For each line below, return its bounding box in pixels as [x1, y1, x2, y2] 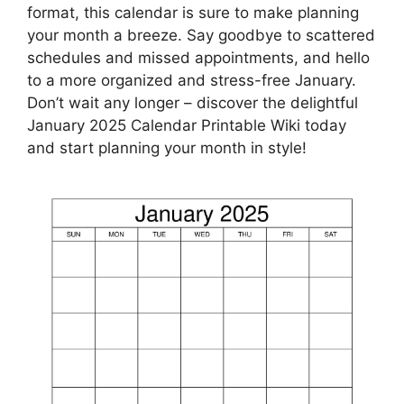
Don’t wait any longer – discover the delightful [27, 94, 358, 113]
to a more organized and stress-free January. [27, 71, 356, 90]
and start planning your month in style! [27, 139, 307, 158]
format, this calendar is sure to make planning [27, 4, 359, 23]
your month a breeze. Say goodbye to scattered [27, 26, 375, 45]
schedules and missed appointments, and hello [27, 49, 370, 68]
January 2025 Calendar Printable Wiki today [27, 116, 346, 135]
